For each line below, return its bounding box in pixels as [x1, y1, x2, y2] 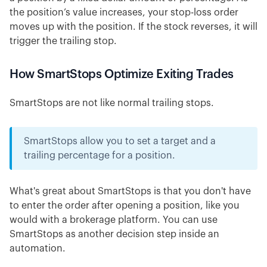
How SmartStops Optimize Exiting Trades [10, 69, 234, 80]
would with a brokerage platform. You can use [10, 215, 218, 225]
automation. [10, 244, 66, 253]
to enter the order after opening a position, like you [10, 201, 240, 210]
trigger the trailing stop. [10, 36, 117, 46]
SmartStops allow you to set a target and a [24, 136, 216, 146]
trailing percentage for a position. [24, 151, 175, 160]
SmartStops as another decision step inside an [10, 229, 219, 239]
